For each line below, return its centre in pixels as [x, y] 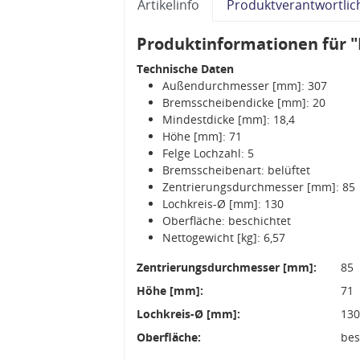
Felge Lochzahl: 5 [208, 153]
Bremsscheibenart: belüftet [236, 170]
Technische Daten [185, 68]
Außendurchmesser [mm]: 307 [245, 85]
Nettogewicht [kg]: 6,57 [224, 237]
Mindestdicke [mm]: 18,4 [229, 119]
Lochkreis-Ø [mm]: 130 [223, 203]
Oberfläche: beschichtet [227, 220]
